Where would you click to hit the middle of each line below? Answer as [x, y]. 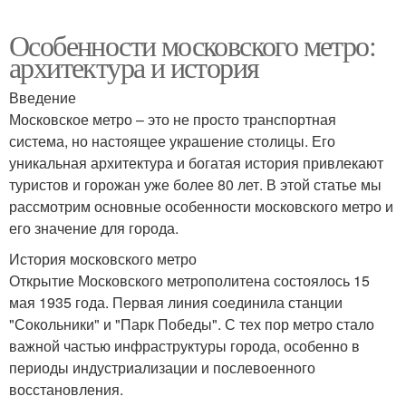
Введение [43, 97]
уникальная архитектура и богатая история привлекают [196, 162]
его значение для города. [94, 227]
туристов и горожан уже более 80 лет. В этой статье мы [195, 184]
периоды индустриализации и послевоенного [162, 367]
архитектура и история [134, 66]
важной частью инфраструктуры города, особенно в [184, 345]
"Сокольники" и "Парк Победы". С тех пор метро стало [192, 324]
